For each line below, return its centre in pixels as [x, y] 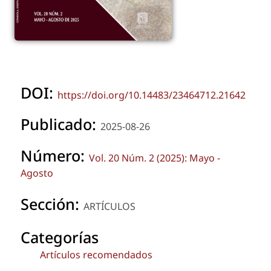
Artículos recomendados [96, 255]
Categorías [60, 237]
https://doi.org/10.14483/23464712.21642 [152, 95]
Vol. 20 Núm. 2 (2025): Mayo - [155, 158]
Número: [55, 156]
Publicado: [60, 124]
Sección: [52, 204]
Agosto [37, 173]
